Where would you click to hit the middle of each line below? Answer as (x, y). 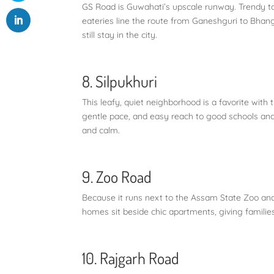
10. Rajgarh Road (131, 257)
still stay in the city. (120, 35)
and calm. (104, 130)
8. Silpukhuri (120, 81)
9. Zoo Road (117, 176)
